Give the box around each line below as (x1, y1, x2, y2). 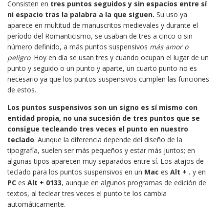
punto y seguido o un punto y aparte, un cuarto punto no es (7, 64, 197, 73)
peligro (7, 53, 30, 63)
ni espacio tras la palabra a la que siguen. (7, 10, 154, 20)
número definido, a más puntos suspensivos (7, 42, 150, 52)
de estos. (7, 85, 36, 95)
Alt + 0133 (27, 178, 62, 188)
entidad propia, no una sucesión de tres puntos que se (7, 113, 200, 123)
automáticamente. (7, 199, 66, 209)
